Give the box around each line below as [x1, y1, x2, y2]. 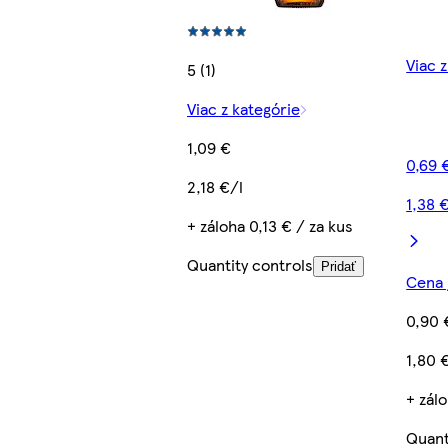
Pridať [321, 258, 357, 274]
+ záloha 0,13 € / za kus [187, 213, 354, 237]
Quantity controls [187, 252, 314, 276]
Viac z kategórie [187, 96, 301, 120]
